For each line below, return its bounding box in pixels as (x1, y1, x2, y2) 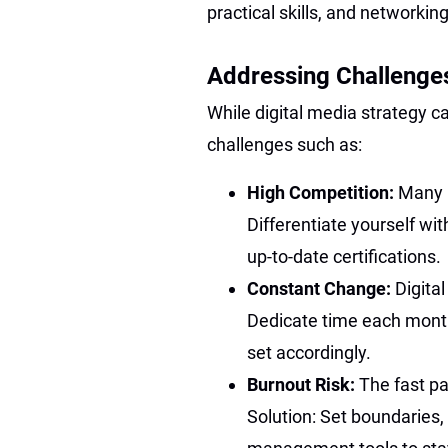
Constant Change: (247, 277, 395, 299)
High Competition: (247, 181, 398, 203)
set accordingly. (247, 341, 371, 363)
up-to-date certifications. (247, 245, 441, 267)
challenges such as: (207, 133, 362, 155)
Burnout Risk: (247, 373, 359, 395)
